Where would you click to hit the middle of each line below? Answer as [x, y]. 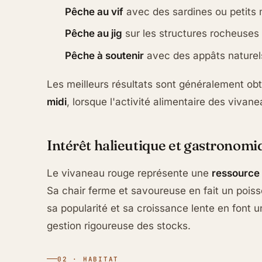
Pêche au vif [94, 11]
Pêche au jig [94, 34]
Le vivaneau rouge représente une [129, 173]
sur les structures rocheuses [191, 34]
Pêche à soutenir [105, 55]
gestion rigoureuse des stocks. [119, 226]
